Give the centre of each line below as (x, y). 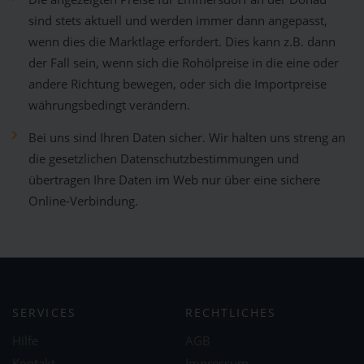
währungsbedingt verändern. (109, 106)
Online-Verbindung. (83, 201)
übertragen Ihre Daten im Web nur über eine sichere (174, 180)
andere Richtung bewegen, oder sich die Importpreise (178, 84)
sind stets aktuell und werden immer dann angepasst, (178, 21)
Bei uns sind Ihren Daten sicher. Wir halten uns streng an (187, 138)
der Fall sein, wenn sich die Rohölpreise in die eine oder (184, 63)
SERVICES (44, 313)
